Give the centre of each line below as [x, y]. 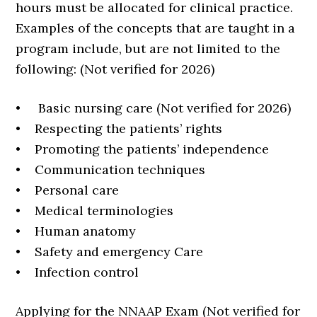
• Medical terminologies [95, 211]
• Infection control [77, 272]
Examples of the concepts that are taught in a [156, 28]
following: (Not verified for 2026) [115, 69]
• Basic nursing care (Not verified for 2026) [154, 108]
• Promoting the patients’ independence [143, 149]
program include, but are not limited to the [148, 49]
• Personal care [68, 190]
